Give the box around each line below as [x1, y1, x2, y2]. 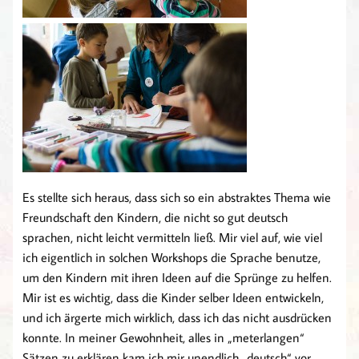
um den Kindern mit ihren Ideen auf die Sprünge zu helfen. [22, 269, 332, 286]
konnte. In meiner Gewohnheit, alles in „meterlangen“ [22, 329, 305, 346]
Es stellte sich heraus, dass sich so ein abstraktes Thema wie [22, 189, 331, 206]
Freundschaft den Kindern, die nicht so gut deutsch [22, 209, 288, 226]
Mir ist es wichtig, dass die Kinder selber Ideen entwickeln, [22, 289, 324, 306]
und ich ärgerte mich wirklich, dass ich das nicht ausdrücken [22, 309, 332, 326]
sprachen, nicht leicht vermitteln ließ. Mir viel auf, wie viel [22, 229, 322, 246]
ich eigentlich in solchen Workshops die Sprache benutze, [22, 249, 321, 266]
